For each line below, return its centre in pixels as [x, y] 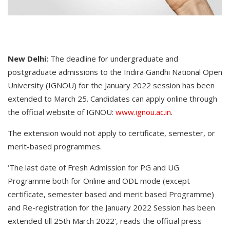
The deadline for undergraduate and [114, 59]
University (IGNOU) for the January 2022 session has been [111, 85]
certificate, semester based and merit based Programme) [111, 194]
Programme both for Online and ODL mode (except [99, 181]
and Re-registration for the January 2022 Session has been [111, 208]
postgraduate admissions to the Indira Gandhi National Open [115, 72]
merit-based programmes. [55, 147]
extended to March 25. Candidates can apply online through [112, 99]
